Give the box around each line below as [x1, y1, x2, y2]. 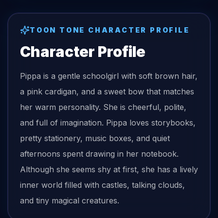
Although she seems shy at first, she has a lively [20, 164, 198, 174]
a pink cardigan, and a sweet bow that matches [20, 87, 194, 96]
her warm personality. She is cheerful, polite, [20, 102, 186, 112]
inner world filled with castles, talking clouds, [20, 180, 185, 190]
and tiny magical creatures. [20, 196, 119, 205]
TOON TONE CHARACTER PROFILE [30, 26, 190, 34]
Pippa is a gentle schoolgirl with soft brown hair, [20, 71, 198, 81]
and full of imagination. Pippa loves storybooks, [20, 118, 196, 127]
